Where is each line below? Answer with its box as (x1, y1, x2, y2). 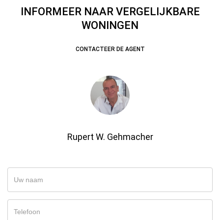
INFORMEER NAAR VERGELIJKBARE (20, 5, 200, 18)
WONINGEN (82, 19, 138, 31)
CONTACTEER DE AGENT (75, 46, 145, 53)
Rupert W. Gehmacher (67, 132, 153, 142)
